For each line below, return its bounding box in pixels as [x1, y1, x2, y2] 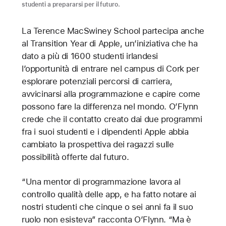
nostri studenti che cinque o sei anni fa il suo [21, 201, 193, 212]
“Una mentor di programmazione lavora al [21, 176, 181, 187]
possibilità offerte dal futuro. [21, 151, 129, 162]
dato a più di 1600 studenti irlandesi [21, 50, 158, 61]
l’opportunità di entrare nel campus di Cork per [21, 63, 199, 74]
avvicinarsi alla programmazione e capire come [21, 88, 201, 99]
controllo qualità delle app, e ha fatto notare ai [21, 189, 196, 199]
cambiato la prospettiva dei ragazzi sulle [21, 139, 174, 149]
